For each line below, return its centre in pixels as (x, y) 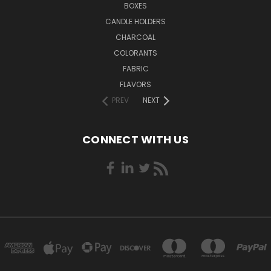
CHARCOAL (135, 37)
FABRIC (135, 69)
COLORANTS (135, 53)
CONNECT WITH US (135, 139)
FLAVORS (135, 84)
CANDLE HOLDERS (135, 21)
